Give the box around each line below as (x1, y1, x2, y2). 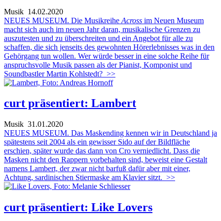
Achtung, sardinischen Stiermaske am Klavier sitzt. (4, 173, 162, 182)
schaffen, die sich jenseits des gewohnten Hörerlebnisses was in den (4, 42, 215, 51)
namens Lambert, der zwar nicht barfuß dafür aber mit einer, (4, 164, 190, 173)
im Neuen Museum (144, 16, 204, 25)
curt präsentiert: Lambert (4, 97, 136, 110)
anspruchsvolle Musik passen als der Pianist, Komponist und (4, 60, 192, 69)
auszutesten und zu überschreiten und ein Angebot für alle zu (4, 34, 193, 42)
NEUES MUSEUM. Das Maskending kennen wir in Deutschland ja (4, 129, 217, 138)
